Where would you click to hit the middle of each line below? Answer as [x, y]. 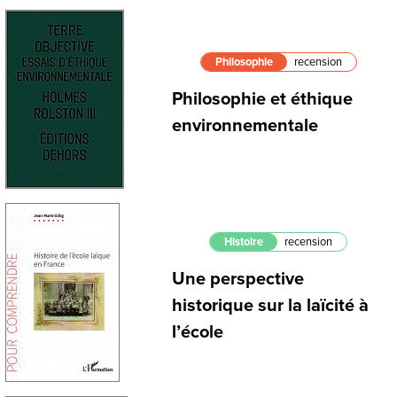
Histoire [244, 242]
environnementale [245, 126]
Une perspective [238, 280]
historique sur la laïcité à [270, 306]
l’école [198, 333]
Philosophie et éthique [262, 100]
